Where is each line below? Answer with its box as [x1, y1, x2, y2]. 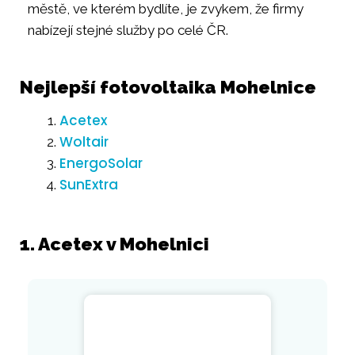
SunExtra [59, 174, 118, 194]
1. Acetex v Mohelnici [20, 232, 209, 254]
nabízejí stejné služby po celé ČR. [28, 21, 228, 38]
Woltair [59, 132, 109, 151]
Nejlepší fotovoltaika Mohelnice [20, 75, 316, 97]
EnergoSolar [59, 153, 143, 173]
